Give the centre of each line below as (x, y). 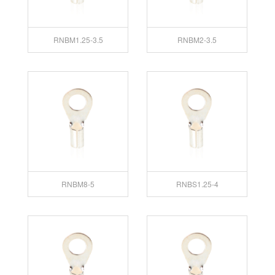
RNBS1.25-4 (197, 184)
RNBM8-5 (78, 184)
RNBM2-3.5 (197, 39)
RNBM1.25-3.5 (78, 39)
